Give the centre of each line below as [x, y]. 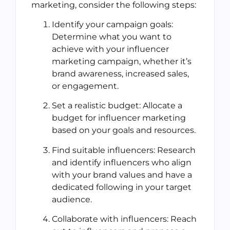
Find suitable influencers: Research [124, 150]
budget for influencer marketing [119, 118]
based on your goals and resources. [124, 130]
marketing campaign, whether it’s [122, 61]
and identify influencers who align [122, 162]
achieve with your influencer [110, 49]
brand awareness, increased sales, [120, 73]
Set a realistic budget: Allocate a [117, 106]
